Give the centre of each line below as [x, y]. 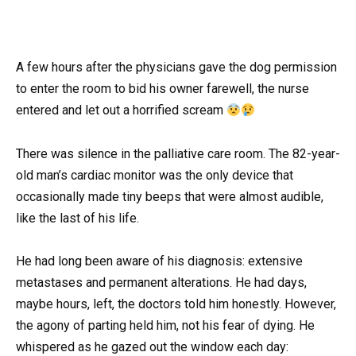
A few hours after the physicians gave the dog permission [176, 68]
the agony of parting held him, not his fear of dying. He [165, 325]
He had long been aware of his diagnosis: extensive [159, 261]
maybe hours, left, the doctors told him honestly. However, [176, 304]
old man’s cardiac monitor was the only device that [155, 175]
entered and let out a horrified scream [121, 110]
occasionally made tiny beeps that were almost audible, [170, 196]
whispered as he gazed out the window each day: [152, 346]
